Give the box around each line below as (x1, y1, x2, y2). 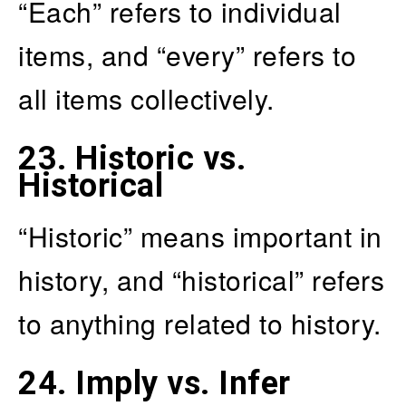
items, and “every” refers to (18, 34, 356, 74)
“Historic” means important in (18, 216, 382, 256)
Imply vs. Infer (75, 363, 291, 402)
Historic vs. (75, 139, 246, 178)
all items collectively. (18, 78, 275, 118)
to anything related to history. (18, 303, 382, 343)
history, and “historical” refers (18, 259, 384, 299)
